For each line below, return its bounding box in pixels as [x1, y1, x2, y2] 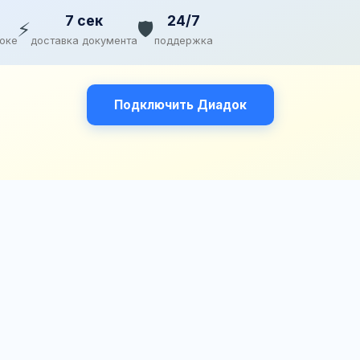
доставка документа [31, 35, 137, 47]
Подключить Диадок [113, 97, 247, 113]
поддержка [154, 35, 213, 47]
